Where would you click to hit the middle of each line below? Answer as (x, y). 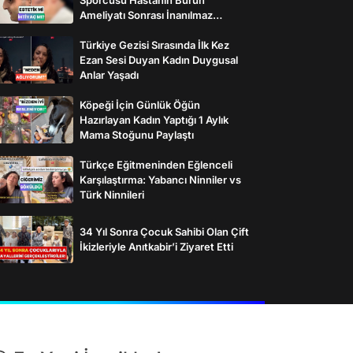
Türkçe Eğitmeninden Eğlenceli (156, 164)
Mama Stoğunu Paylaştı (137, 134)
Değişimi (100, 30)
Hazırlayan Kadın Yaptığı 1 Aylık (154, 119)
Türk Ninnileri (112, 194)
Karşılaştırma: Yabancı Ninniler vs (160, 179)
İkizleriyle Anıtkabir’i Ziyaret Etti (156, 247)
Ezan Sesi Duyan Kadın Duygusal (159, 59)
